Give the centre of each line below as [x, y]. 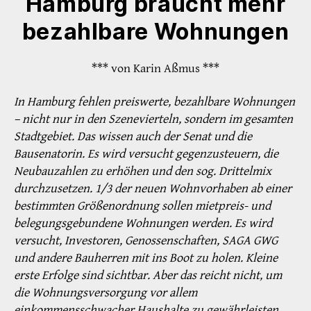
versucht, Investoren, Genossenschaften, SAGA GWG [146, 240]
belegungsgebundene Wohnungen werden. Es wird [143, 223]
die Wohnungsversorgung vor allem [106, 292]
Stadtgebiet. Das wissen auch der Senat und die [133, 136]
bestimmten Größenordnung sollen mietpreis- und [142, 205]
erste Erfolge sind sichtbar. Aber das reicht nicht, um [148, 275]
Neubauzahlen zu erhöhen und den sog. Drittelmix [143, 171]
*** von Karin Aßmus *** [155, 69]
